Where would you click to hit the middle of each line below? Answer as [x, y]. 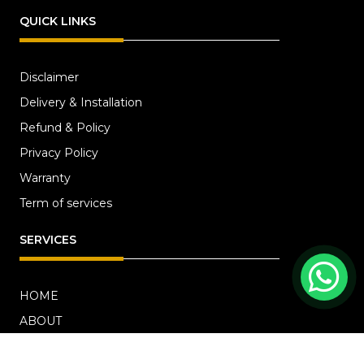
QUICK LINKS [57, 21]
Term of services [65, 203]
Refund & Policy [65, 127]
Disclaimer [49, 77]
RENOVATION [60, 346]
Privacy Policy [58, 152]
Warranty [45, 178]
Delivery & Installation [80, 102]
